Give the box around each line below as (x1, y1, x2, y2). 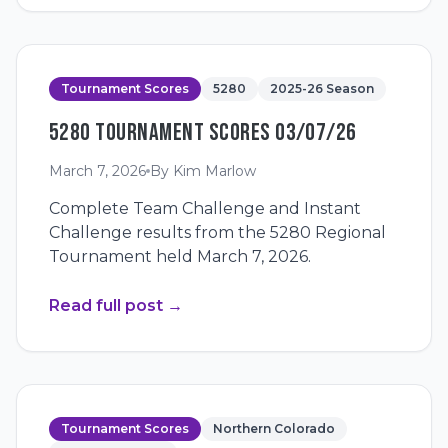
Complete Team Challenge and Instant (49, 199, 361, 218)
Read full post (49, 296, 163, 315)
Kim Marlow (173, 162, 256, 180)
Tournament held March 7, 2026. (49, 247, 311, 266)
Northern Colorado (213, 421, 335, 436)
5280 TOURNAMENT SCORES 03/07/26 (49, 118, 357, 147)
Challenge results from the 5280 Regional (49, 223, 386, 242)
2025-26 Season (270, 81, 374, 96)
